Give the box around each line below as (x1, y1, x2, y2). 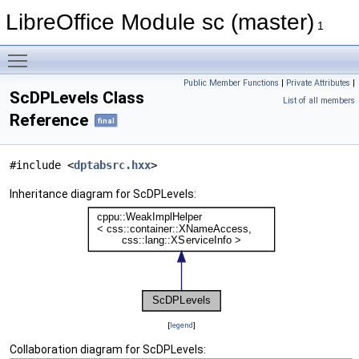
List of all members (283, 95, 355, 106)
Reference (10, 111, 88, 130)
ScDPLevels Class (10, 88, 144, 107)
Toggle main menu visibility (35, 46, 174, 58)
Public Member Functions (184, 78, 279, 88)
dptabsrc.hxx (74, 159, 151, 172)
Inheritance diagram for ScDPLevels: (10, 188, 196, 201)
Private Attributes (286, 78, 350, 88)
